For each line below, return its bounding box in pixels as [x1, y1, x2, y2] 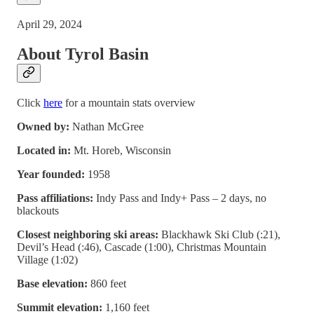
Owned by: [17, 121, 69, 133]
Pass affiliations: [17, 192, 96, 205]
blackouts [17, 205, 59, 217]
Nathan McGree [69, 121, 144, 133]
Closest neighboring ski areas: [17, 228, 161, 241]
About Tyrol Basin [17, 45, 149, 64]
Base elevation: [17, 278, 88, 290]
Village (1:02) [17, 254, 78, 266]
